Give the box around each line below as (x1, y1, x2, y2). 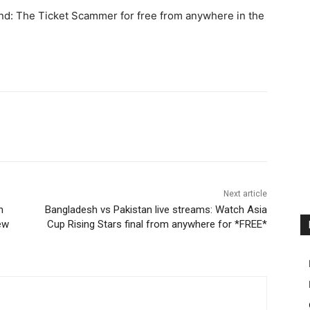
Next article (223, 188, 267, 199)
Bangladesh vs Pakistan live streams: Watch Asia (44, 203, 267, 216)
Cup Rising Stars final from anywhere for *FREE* (46, 217, 267, 230)
